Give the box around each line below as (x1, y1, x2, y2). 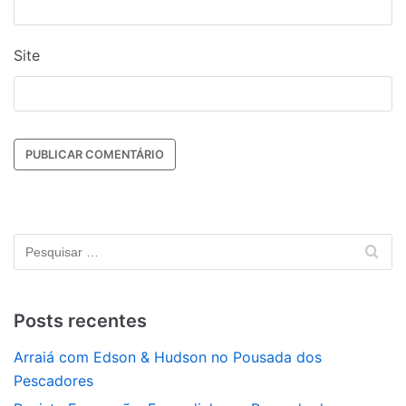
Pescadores (14, 371, 93, 390)
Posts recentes (14, 309, 147, 332)
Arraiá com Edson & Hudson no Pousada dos (14, 347, 322, 366)
